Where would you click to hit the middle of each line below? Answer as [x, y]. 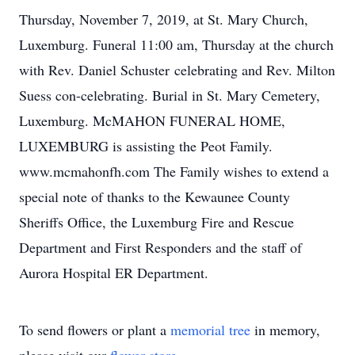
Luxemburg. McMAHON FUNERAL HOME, [152, 120]
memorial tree [210, 330]
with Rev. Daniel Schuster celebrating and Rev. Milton [177, 70]
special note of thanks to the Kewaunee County [155, 197]
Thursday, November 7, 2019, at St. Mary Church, [164, 19]
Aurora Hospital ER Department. [118, 273]
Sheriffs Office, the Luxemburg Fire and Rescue [157, 222]
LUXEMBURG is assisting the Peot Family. [146, 146]
